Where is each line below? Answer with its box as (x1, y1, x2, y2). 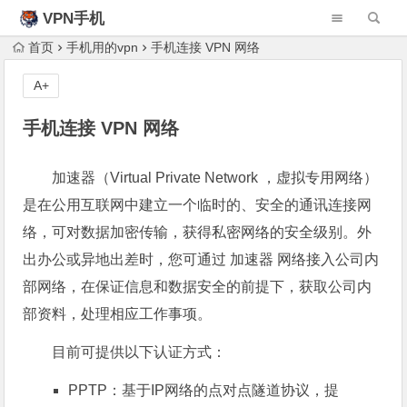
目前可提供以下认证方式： (52, 344, 227, 360)
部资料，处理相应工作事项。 (23, 306, 213, 322)
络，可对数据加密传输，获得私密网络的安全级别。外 (23, 224, 372, 240)
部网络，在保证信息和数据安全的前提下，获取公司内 (23, 279, 372, 294)
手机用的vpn (66, 40, 139, 55)
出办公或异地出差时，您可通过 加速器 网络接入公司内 (23, 252, 380, 267)
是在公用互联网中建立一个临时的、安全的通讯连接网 (23, 197, 372, 213)
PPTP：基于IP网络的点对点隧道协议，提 (68, 382, 340, 398)
